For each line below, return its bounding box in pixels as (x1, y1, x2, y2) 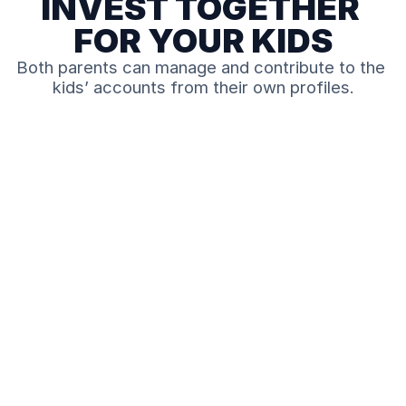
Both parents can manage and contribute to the (16, 57, 385, 78)
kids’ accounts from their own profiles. (52, 77, 354, 98)
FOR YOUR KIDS (73, 20, 333, 62)
